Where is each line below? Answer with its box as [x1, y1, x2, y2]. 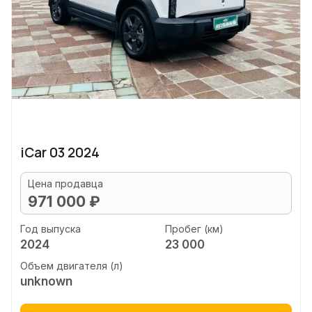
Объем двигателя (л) [20, 260, 123, 272]
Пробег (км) [164, 222, 224, 235]
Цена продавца [28, 178, 103, 189]
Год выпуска [20, 222, 81, 235]
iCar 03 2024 [20, 143, 100, 162]
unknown [20, 274, 72, 288]
